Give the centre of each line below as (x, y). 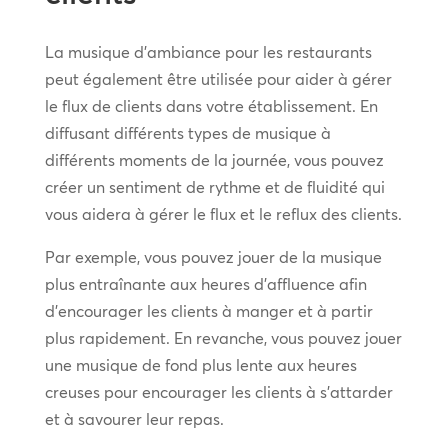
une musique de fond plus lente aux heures (200, 364)
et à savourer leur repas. (134, 418)
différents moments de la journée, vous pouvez (214, 159)
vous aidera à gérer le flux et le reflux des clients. (223, 213)
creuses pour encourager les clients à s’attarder (218, 391)
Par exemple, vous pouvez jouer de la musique (213, 256)
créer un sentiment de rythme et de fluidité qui (214, 186)
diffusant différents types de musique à (187, 132)
